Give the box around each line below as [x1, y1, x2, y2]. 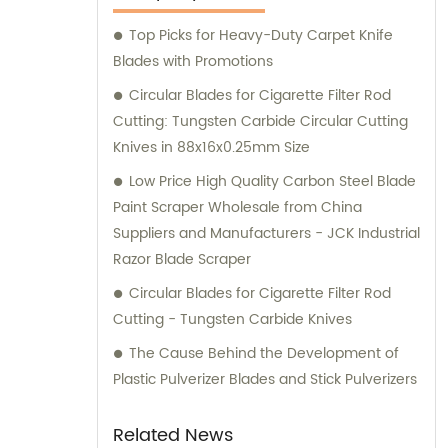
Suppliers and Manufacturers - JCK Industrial [113, 221, 420, 245]
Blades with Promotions [113, 49, 273, 73]
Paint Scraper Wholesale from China [113, 195, 362, 219]
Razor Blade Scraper [113, 247, 251, 271]
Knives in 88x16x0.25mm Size [113, 135, 310, 159]
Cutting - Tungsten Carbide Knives [113, 307, 352, 331]
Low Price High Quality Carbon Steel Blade [129, 169, 416, 193]
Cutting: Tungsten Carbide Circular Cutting [113, 109, 408, 133]
